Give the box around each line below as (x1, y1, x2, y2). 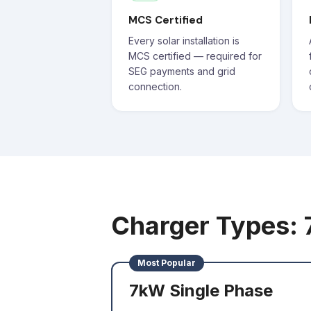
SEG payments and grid (128, 65, 235, 77)
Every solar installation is (128, 35, 239, 47)
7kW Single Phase (129, 280, 273, 301)
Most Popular (137, 258, 196, 268)
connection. (128, 81, 182, 92)
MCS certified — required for (128, 50, 262, 62)
